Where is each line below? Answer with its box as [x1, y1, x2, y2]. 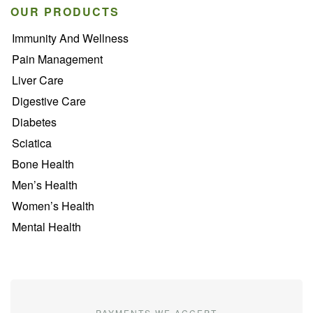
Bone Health [12, 156, 74, 172]
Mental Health [12, 219, 81, 235]
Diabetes [12, 114, 57, 130]
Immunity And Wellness [12, 30, 129, 46]
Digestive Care [12, 93, 86, 109]
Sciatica [12, 135, 52, 151]
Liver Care [12, 72, 64, 88]
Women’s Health [12, 198, 94, 214]
